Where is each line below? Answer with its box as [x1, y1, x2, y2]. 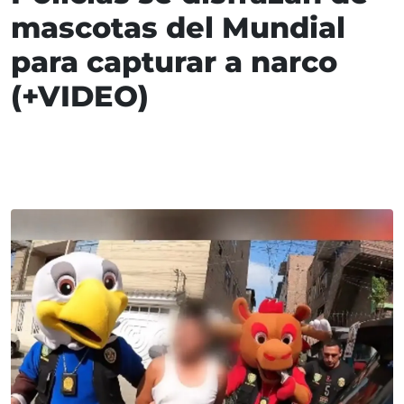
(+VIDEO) [11, 78, 149, 115]
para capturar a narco [11, 44, 337, 80]
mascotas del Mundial [11, 10, 345, 46]
